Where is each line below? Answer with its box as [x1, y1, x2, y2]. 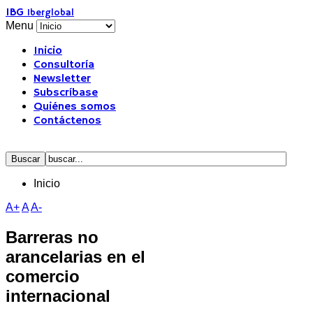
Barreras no [6, 227, 99, 247]
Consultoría [34, 58, 94, 72]
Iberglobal [27, 7, 74, 19]
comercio [6, 266, 80, 286]
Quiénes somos [34, 100, 116, 114]
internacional [6, 286, 110, 305]
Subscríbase [34, 86, 98, 100]
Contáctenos [34, 114, 101, 128]
